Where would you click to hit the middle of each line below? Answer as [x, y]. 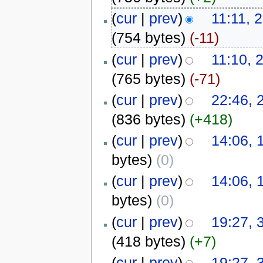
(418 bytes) [148, 241]
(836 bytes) [148, 119]
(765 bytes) [148, 78]
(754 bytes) [148, 38]
